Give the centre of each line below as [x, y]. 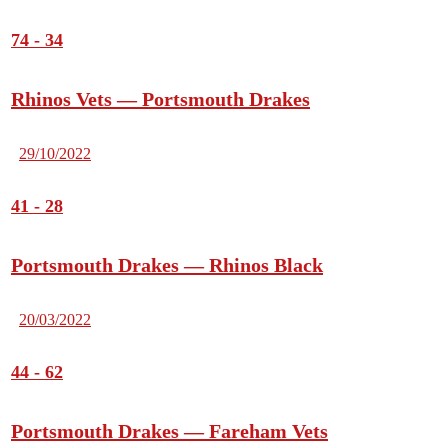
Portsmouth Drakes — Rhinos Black [167, 265]
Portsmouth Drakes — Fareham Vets [169, 431]
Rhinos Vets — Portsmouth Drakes [160, 99]
